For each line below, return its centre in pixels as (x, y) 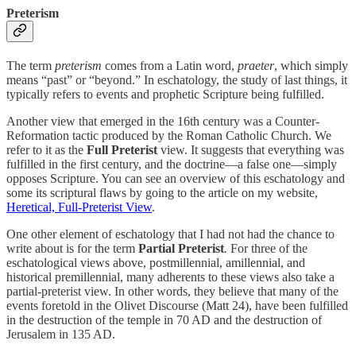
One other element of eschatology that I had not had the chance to (170, 234)
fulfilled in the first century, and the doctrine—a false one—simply (172, 164)
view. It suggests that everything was (251, 150)
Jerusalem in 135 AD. (61, 335)
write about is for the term (72, 249)
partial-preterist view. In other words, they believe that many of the (172, 292)
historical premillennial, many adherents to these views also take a (170, 277)
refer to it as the (46, 150)
